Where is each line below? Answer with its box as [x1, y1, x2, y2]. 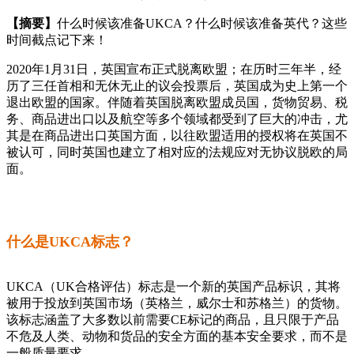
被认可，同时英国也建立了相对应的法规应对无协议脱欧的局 [6, 145, 348, 159]
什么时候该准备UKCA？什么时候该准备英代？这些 [57, 16, 347, 30]
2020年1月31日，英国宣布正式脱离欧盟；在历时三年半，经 [6, 62, 341, 76]
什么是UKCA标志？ [6, 233, 134, 250]
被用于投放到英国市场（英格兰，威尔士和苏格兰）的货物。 [6, 296, 348, 310]
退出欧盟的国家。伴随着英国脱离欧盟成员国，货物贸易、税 [6, 95, 348, 109]
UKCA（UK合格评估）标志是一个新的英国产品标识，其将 [6, 279, 341, 293]
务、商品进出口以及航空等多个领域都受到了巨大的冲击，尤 [6, 111, 348, 126]
